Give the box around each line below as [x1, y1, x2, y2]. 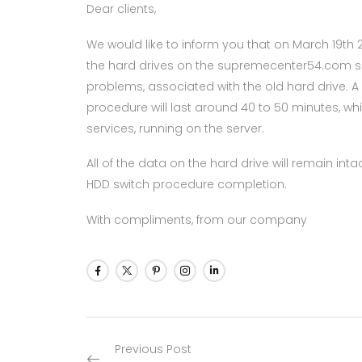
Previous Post [114, 341, 192, 358]
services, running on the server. [86, 120, 264, 137]
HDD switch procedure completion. [86, 176, 287, 193]
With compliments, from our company [86, 211, 307, 228]
